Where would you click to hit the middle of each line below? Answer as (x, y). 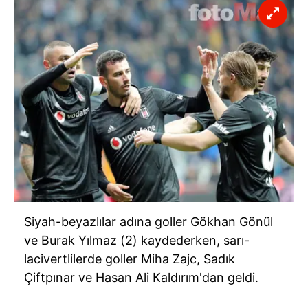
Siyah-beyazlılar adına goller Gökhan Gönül (148, 221)
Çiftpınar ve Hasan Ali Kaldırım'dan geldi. (141, 277)
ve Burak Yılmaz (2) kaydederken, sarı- (137, 240)
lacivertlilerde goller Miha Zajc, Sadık (130, 258)
